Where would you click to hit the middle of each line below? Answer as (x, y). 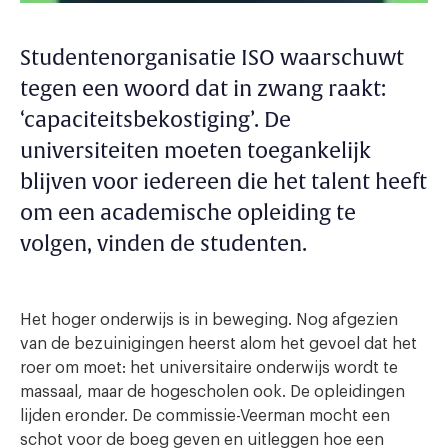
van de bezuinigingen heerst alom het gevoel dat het (218, 344)
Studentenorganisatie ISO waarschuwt (212, 58)
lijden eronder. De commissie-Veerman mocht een (205, 416)
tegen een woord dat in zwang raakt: (203, 89)
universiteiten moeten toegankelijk (195, 151)
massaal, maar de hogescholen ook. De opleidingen (212, 392)
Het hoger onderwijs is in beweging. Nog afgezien (209, 320)
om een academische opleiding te (188, 213)
